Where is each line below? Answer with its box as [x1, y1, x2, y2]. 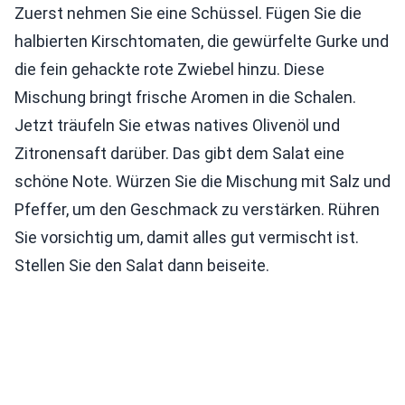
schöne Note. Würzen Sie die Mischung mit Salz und [14, 172, 391, 191]
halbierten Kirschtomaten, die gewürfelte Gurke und [14, 32, 389, 51]
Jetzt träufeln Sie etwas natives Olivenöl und [14, 116, 340, 135]
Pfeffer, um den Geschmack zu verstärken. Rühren [14, 200, 380, 219]
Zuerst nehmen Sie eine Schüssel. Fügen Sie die [14, 4, 362, 23]
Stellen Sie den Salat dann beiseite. [14, 256, 269, 275]
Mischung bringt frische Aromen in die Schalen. [14, 88, 356, 107]
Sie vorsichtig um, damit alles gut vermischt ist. [14, 228, 359, 247]
